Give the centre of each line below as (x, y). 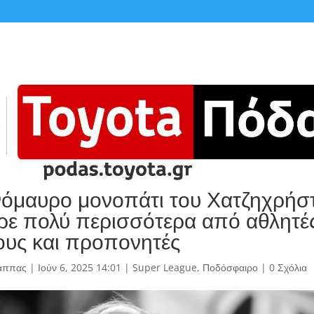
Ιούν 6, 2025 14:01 (79, 268)
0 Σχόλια (288, 268)
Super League (164, 268)
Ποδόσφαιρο (230, 268)
